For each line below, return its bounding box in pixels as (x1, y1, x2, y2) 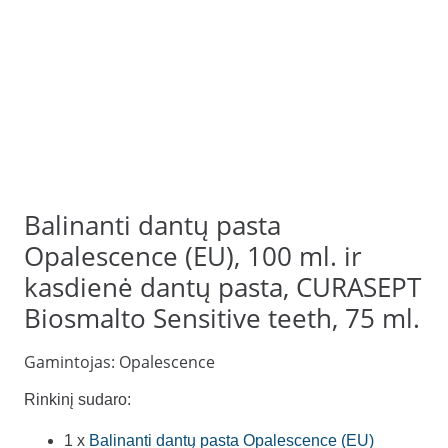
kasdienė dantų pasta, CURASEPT (24, 269, 421, 305)
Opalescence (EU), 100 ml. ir (24, 238, 362, 274)
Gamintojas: (24, 350, 119, 373)
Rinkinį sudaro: (24, 390, 131, 408)
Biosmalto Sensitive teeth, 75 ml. (24, 300, 420, 336)
